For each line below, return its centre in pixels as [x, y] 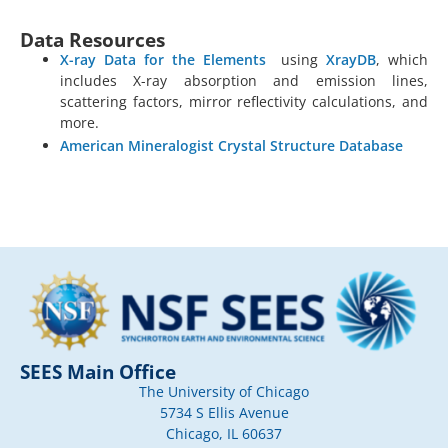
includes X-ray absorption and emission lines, [244, 80]
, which [402, 59]
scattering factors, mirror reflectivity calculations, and [244, 101]
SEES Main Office [98, 371]
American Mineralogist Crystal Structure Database [231, 146]
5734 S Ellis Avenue [224, 412]
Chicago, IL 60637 [224, 433]
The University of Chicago [224, 391]
